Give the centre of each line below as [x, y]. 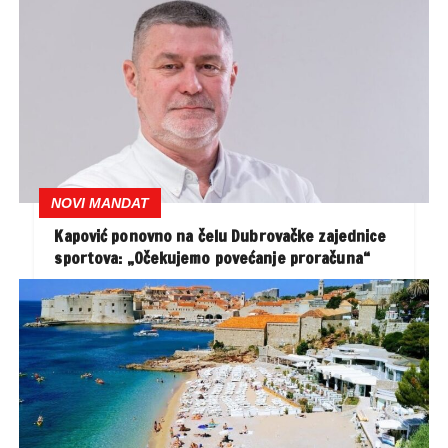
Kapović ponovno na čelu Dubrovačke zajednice [220, 235]
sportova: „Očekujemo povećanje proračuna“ [212, 257]
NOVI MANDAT [100, 202]
